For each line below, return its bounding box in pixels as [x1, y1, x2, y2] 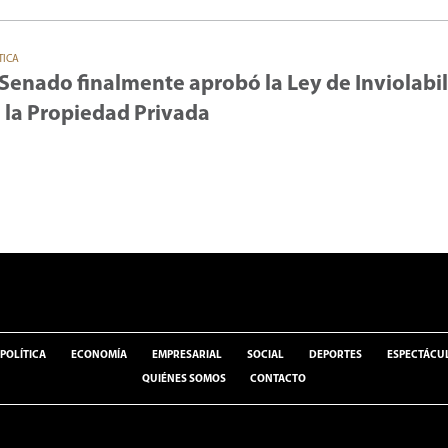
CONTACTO [250, 374, 307, 386]
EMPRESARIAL [152, 350, 223, 362]
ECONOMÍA [71, 350, 128, 362]
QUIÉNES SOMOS [141, 374, 226, 386]
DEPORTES [308, 350, 362, 362]
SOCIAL [246, 350, 284, 362]
